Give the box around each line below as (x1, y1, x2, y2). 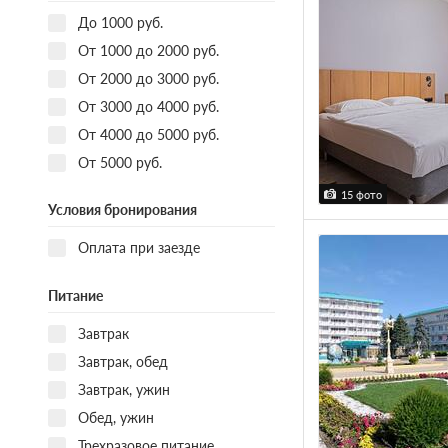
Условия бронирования (47, 201, 197, 218)
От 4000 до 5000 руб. (77, 125, 219, 143)
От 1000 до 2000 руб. (77, 41, 219, 59)
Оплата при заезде (77, 239, 200, 256)
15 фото (340, 188, 382, 202)
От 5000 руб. (77, 153, 162, 171)
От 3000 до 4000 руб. (77, 97, 219, 115)
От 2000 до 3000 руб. (77, 69, 219, 87)
